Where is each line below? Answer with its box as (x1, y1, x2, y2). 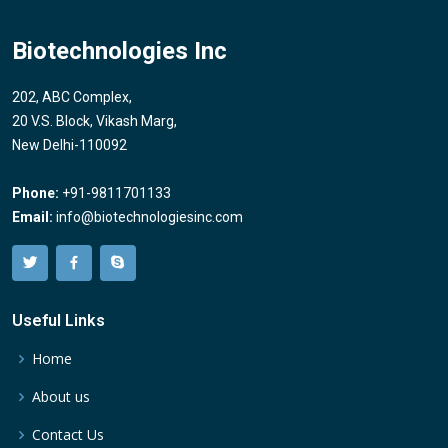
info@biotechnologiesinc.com (56, 208, 243, 225)
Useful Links (12, 310, 105, 330)
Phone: (12, 184, 59, 201)
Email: (12, 208, 53, 225)
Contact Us (32, 424, 104, 444)
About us (32, 386, 90, 406)
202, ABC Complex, (12, 88, 132, 105)
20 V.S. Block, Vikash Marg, (12, 112, 177, 129)
